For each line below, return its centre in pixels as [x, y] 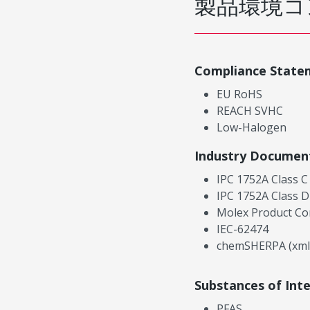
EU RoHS [240, 94]
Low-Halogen [252, 127]
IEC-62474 [243, 229]
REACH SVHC [250, 110]
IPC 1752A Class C [263, 179]
